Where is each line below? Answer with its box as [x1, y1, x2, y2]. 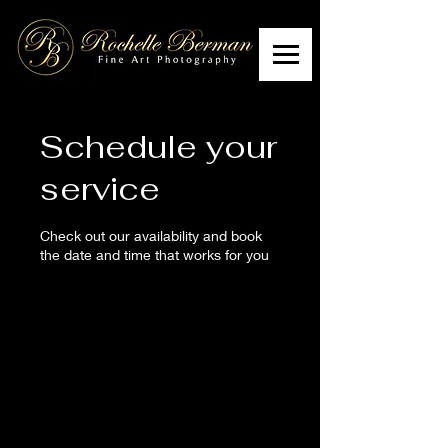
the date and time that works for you [40, 246, 269, 263]
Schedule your [40, 126, 277, 167]
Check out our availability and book [40, 227, 262, 244]
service [40, 168, 160, 209]
